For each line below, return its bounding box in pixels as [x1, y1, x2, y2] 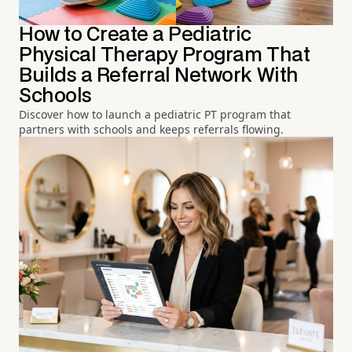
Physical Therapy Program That [19, 46, 310, 64]
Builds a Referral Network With [19, 66, 299, 85]
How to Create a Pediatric [19, 25, 251, 44]
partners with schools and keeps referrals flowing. [19, 121, 284, 137]
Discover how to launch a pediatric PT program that [19, 106, 291, 122]
